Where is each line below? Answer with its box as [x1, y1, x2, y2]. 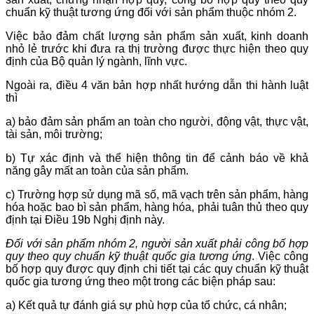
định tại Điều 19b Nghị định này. [6, 214, 168, 226]
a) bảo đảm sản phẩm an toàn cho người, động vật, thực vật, [6, 116, 308, 128]
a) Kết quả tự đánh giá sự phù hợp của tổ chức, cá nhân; [6, 299, 289, 312]
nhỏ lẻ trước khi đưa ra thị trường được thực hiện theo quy [6, 43, 308, 55]
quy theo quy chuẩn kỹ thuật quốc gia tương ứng [6, 250, 252, 263]
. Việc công [251, 250, 309, 263]
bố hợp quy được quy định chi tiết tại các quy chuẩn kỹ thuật [6, 263, 308, 275]
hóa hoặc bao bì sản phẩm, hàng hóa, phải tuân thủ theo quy [6, 201, 308, 214]
